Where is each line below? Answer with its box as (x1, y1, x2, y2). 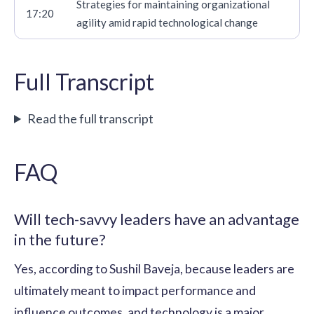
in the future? (14, 229, 106, 249)
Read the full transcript (27, 110, 154, 126)
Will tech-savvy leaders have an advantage (14, 209, 299, 228)
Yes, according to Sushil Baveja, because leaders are (14, 261, 294, 276)
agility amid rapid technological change (76, 15, 258, 29)
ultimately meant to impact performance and (14, 282, 256, 298)
